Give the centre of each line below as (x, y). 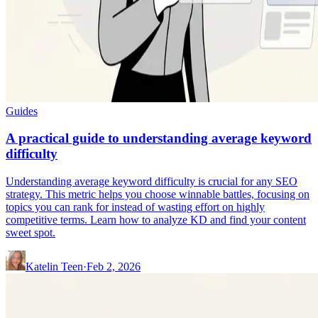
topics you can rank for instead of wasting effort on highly (135, 207)
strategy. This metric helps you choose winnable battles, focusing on (158, 194)
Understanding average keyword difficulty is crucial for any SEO (152, 181)
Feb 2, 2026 (114, 266)
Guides (22, 111)
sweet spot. (31, 232)
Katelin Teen (54, 266)
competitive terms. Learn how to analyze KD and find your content (156, 219)
